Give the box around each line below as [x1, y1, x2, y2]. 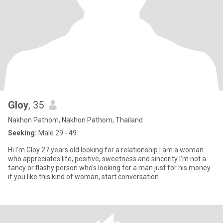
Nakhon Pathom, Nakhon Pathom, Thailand [8, 116, 143, 124]
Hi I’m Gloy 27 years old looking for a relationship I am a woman [8, 146, 159, 154]
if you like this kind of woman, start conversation [8, 173, 159, 181]
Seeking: [8, 129, 37, 137]
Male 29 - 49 [37, 129, 77, 137]
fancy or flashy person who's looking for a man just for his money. [8, 164, 212, 172]
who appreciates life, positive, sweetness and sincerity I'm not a [8, 155, 206, 163]
